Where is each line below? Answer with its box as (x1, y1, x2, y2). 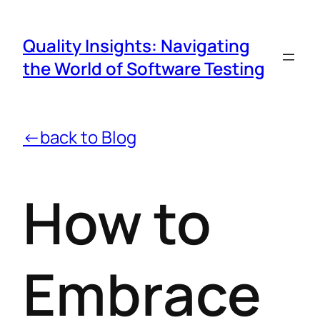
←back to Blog (23, 125, 136, 149)
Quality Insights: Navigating (23, 34, 250, 57)
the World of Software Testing (23, 56, 265, 80)
